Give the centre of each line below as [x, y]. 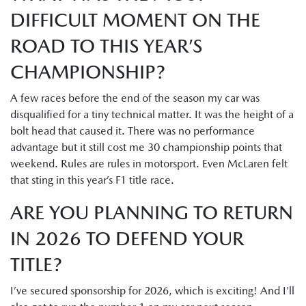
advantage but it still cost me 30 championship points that [146, 147]
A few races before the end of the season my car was [135, 98]
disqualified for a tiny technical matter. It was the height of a [152, 114]
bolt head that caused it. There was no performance [133, 130]
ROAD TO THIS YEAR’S [106, 45]
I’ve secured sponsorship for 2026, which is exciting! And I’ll [152, 290]
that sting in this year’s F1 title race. [94, 180]
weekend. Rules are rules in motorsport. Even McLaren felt [149, 163]
